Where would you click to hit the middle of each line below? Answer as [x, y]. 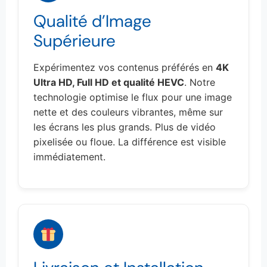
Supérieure [74, 41]
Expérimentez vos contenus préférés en [125, 68]
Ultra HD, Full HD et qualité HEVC [109, 83]
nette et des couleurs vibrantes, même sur [128, 112]
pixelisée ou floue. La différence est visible [130, 142]
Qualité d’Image [92, 21]
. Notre [200, 83]
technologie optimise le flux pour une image [133, 97]
